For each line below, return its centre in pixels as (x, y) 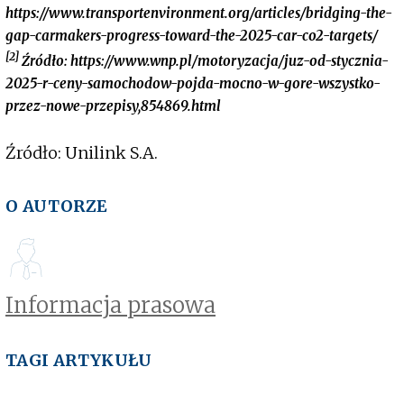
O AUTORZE (57, 206)
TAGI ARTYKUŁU (79, 360)
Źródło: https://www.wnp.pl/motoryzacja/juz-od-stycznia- (204, 60)
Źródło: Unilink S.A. (82, 152)
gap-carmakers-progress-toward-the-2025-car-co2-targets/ (192, 35)
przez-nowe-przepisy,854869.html (113, 106)
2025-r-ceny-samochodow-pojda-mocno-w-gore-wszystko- (193, 83)
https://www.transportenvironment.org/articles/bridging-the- (199, 13)
